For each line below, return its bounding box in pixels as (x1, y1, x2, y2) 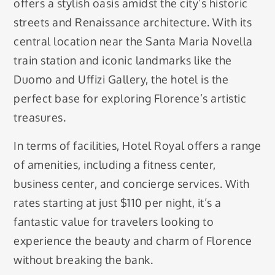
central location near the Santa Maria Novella (14, 34, 253, 48)
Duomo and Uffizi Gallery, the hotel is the (14, 72, 229, 87)
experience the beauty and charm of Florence (14, 233, 252, 247)
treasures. (14, 110, 66, 125)
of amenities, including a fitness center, (14, 157, 216, 171)
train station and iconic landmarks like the (14, 53, 232, 68)
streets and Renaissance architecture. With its (14, 15, 252, 29)
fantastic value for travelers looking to (14, 214, 214, 228)
